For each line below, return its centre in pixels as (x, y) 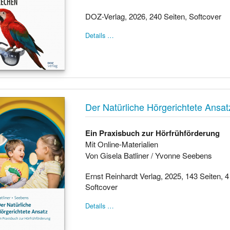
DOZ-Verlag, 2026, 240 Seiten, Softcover (154, 16)
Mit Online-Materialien (122, 144)
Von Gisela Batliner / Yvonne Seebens (149, 155)
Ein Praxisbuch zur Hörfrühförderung (153, 133)
